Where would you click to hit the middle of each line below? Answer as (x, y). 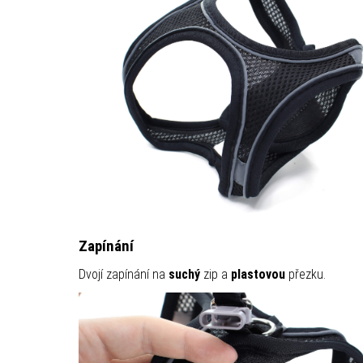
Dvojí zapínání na (123, 274)
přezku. (305, 274)
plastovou (258, 274)
